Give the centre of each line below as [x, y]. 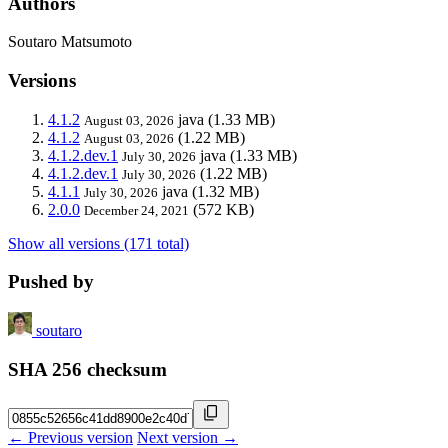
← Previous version [70, 437]
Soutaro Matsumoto [70, 42]
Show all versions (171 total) [98, 243]
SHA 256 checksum [87, 369]
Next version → [187, 437]
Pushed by [51, 282]
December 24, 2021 [136, 210]
